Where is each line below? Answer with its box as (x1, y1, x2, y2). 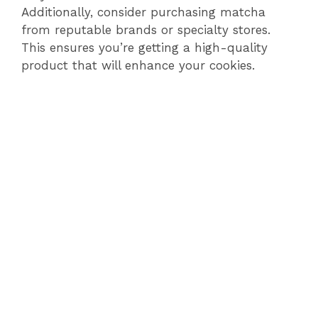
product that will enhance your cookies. (21, 58, 255, 73)
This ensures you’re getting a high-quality (21, 40, 268, 55)
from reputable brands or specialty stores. (21, 23, 270, 38)
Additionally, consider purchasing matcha (21, 5, 265, 20)
